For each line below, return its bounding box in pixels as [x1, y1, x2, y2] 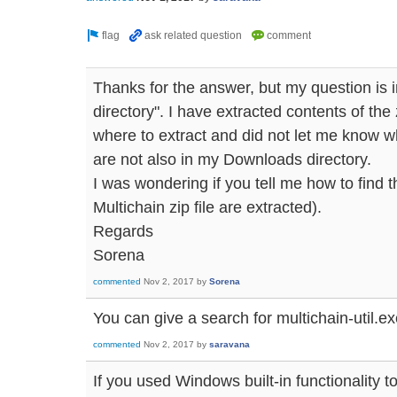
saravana [209, 339, 250, 350]
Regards [93, 221, 153, 240]
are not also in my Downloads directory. [93, 149, 371, 168]
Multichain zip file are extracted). [93, 197, 322, 216]
